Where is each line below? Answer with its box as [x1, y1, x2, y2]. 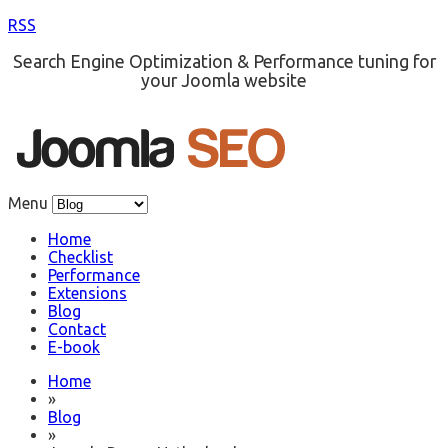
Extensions [48, 284, 127, 303]
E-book [48, 338, 100, 357]
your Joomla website [141, 70, 307, 90]
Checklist [48, 248, 113, 267]
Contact [48, 320, 106, 339]
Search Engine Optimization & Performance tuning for [12, 51, 436, 71]
